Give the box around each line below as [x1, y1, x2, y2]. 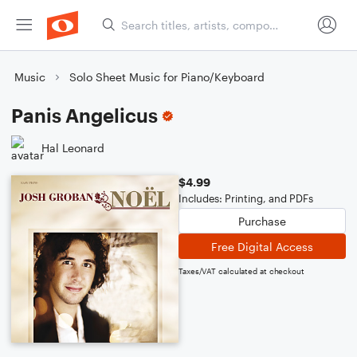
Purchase [238, 214, 286, 228]
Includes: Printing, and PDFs [178, 192, 313, 205]
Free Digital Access [211, 239, 313, 253]
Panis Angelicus [11, 104, 158, 127]
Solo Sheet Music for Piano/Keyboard [69, 70, 265, 84]
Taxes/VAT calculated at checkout [178, 266, 304, 276]
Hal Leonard [41, 140, 104, 155]
